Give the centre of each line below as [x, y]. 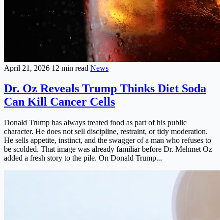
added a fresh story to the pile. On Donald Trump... [83, 158]
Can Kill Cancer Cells [59, 102]
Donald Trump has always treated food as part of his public [95, 123]
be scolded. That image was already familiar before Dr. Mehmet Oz [108, 149]
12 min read [71, 68]
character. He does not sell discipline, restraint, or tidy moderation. [106, 132]
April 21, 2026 [28, 68]
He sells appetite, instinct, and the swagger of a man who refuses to [108, 140]
